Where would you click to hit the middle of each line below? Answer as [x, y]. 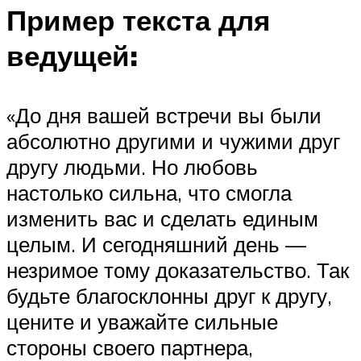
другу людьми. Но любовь [132, 166]
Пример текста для [138, 21]
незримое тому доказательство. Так [178, 270]
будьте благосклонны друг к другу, [169, 295]
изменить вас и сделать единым [162, 218]
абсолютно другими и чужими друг [173, 141]
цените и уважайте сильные [142, 321]
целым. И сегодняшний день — [156, 244]
